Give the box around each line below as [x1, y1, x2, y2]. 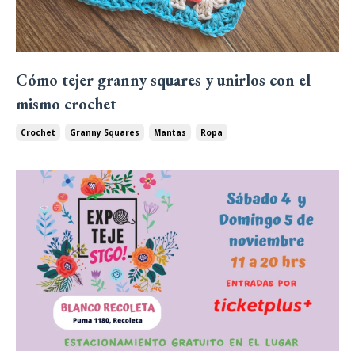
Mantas [154, 126, 186, 138]
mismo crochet [16, 93, 116, 114]
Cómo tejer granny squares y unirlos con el [16, 69, 311, 90]
